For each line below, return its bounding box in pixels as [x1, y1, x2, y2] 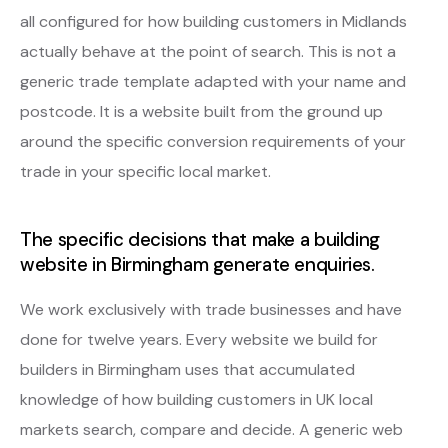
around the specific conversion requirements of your [20, 130, 406, 152]
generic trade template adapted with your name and [20, 70, 406, 92]
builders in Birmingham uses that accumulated [20, 358, 355, 380]
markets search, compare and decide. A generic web [20, 418, 403, 440]
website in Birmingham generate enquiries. [20, 251, 375, 277]
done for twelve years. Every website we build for [20, 328, 378, 350]
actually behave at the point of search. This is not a [20, 40, 396, 62]
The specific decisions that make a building [20, 226, 380, 252]
